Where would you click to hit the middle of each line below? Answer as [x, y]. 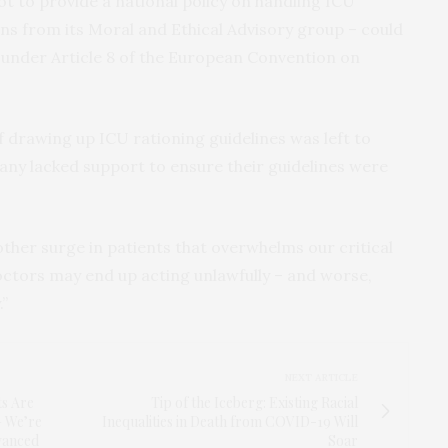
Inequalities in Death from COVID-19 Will [230, 421]
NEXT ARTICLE [321, 377]
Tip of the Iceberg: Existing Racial [254, 402]
